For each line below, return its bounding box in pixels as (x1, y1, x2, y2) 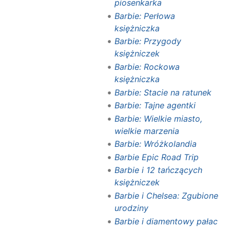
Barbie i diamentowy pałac (114, 216, 218, 226)
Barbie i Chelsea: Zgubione (114, 190, 218, 201)
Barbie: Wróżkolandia (114, 139, 197, 149)
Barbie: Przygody (114, 36, 181, 47)
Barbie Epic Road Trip (114, 151, 199, 162)
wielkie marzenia (114, 125, 179, 136)
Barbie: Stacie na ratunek (114, 87, 212, 98)
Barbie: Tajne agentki (114, 100, 196, 111)
